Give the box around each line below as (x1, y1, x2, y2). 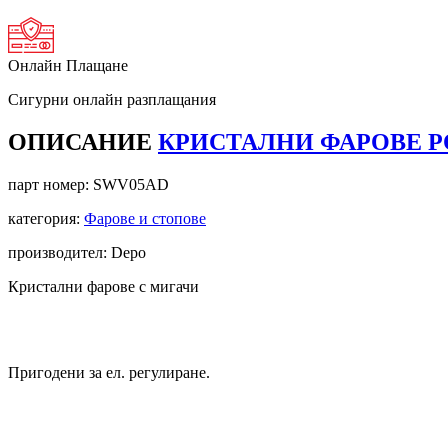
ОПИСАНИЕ (8, 128, 158, 155)
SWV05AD (93, 175, 169, 193)
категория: (8, 209, 84, 227)
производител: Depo (8, 243, 146, 261)
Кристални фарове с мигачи (8, 277, 199, 295)
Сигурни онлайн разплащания (8, 90, 216, 108)
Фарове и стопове (84, 209, 206, 227)
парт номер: (8, 175, 93, 193)
